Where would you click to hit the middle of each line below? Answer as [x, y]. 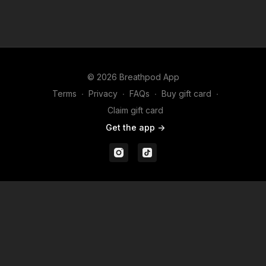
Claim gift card [135, 110]
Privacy [103, 94]
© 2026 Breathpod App [133, 77]
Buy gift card [186, 94]
